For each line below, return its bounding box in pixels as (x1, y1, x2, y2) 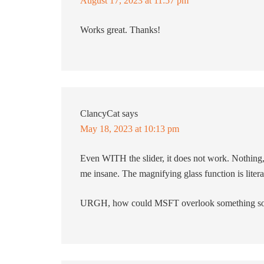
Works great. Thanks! (80, 25, 160, 35)
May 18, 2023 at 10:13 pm (80, 124, 179, 134)
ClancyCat (80, 108, 120, 118)
